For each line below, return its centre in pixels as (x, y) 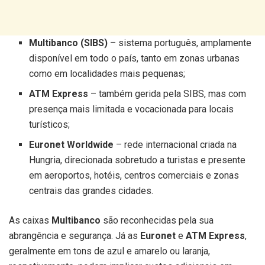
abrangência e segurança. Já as (75, 235)
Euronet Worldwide (72, 144)
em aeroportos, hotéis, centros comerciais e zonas (134, 175)
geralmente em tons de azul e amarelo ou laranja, (109, 251)
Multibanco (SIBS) (69, 43)
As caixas (30, 220)
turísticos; (50, 124)
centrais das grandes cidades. (91, 190)
